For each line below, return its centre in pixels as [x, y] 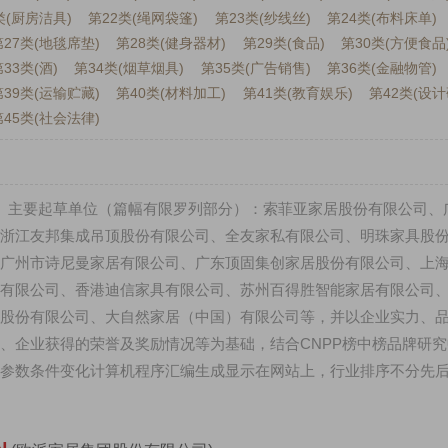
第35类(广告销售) [255, 68]
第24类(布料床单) [382, 18]
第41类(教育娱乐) [297, 93]
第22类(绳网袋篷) [143, 18]
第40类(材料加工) [171, 93]
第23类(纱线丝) [262, 18]
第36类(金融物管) [382, 68]
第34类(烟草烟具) [129, 68]
